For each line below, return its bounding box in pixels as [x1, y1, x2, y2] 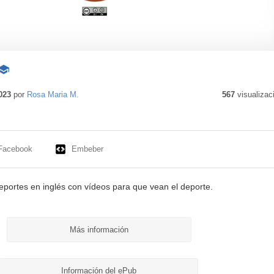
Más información [69, 225, 128, 235]
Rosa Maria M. [26, 90, 79, 100]
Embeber [71, 144, 103, 154]
